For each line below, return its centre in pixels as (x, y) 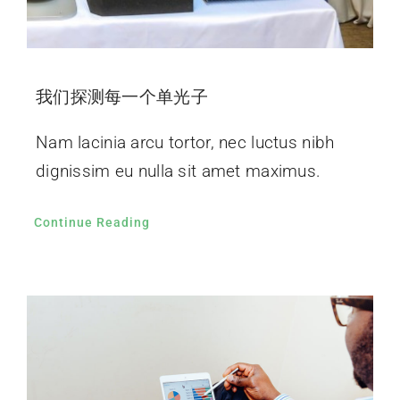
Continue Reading (92, 223)
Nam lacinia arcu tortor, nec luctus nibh (185, 143)
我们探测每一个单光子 (121, 97)
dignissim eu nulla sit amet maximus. (178, 171)
